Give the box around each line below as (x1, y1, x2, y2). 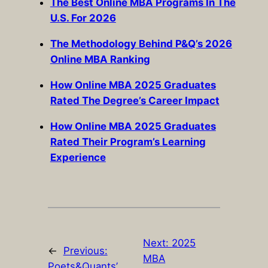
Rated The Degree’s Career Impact (50, 95, 220, 107)
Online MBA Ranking (50, 53, 150, 66)
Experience (50, 151, 106, 163)
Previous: (63, 244, 108, 257)
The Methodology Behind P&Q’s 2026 (50, 38, 232, 50)
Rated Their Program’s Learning (50, 135, 206, 148)
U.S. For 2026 (50, 12, 116, 25)
